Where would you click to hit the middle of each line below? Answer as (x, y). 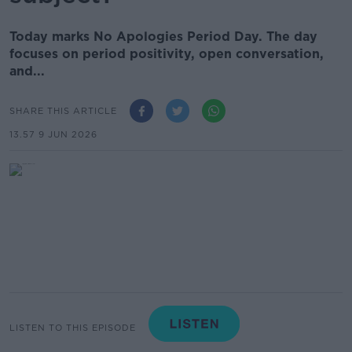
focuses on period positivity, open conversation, (167, 54)
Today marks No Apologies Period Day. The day (163, 37)
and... (27, 71)
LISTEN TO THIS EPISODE (73, 327)
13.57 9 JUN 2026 (53, 134)
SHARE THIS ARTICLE (63, 110)
